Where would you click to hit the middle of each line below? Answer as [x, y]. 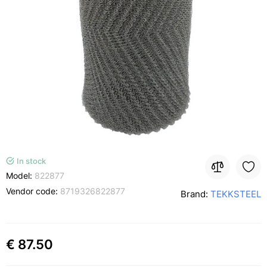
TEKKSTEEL [236, 194]
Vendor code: [33, 191]
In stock [31, 161]
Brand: [195, 194]
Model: [20, 176]
